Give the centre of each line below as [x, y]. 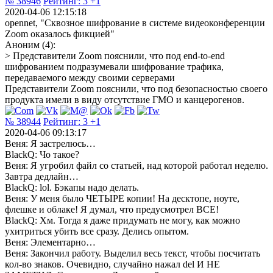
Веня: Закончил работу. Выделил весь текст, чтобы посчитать [133, 253]
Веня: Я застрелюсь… [50, 143]
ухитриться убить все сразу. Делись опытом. [97, 231]
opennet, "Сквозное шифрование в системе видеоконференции [135, 23]
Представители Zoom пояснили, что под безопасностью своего [136, 88]
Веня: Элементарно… [50, 242]
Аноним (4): [30, 44]
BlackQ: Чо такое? [42, 154]
